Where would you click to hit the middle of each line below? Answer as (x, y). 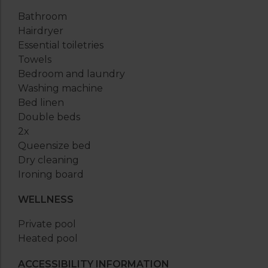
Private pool (47, 224)
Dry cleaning (48, 160)
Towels (35, 59)
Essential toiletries (61, 45)
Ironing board (51, 174)
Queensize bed (54, 145)
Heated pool (48, 239)
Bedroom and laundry (71, 74)
